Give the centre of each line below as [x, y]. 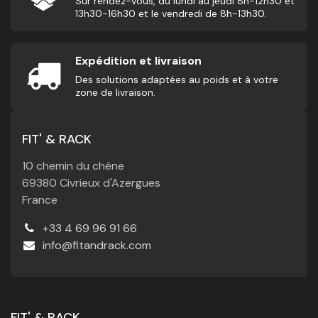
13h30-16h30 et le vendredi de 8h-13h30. [171, 14]
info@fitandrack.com [97, 246]
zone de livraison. [115, 93]
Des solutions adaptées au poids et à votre [177, 80]
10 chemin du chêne [73, 166]
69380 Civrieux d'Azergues [91, 183]
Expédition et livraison [138, 61]
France [40, 200]
